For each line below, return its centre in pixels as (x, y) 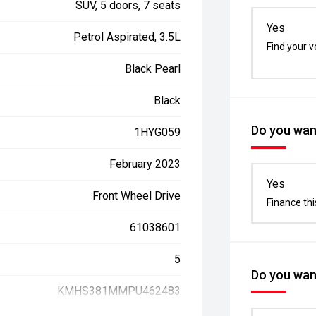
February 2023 (145, 164)
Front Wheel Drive (137, 196)
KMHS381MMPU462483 (119, 291)
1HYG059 (158, 132)
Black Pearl (153, 69)
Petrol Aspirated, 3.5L (127, 37)
